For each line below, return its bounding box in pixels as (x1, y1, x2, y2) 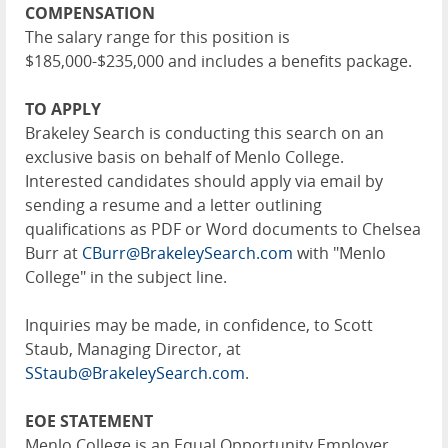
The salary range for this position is (25, 26, 290, 49)
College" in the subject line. (25, 266, 227, 289)
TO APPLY (25, 98, 101, 121)
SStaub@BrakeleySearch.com (25, 362, 245, 385)
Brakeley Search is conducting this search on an (25, 122, 384, 145)
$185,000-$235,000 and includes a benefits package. (25, 50, 412, 73)
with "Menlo (293, 242, 386, 265)
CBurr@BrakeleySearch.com (82, 242, 293, 265)
